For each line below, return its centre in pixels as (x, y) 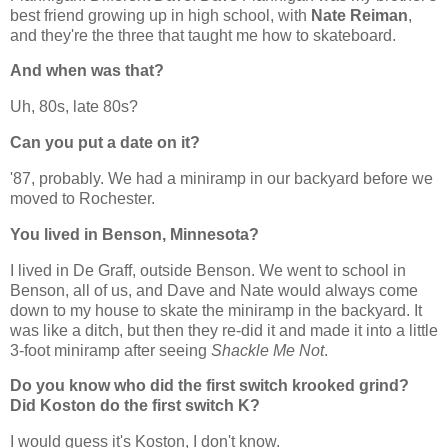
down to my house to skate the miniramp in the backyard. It (216, 310)
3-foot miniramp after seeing (110, 350)
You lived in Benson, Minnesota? (134, 234)
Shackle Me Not (267, 350)
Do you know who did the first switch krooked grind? (209, 386)
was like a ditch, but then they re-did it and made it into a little (224, 330)
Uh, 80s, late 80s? (74, 107)
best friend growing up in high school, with (160, 15)
